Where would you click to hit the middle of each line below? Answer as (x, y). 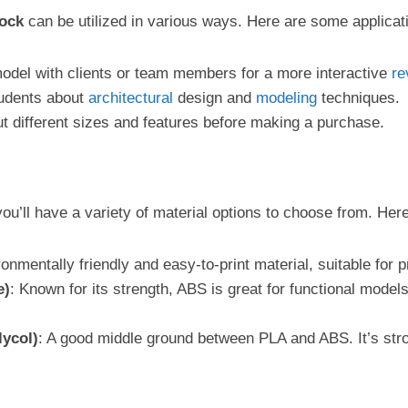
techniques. (358, 98)
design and (214, 98)
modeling (286, 98)
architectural (131, 98)
